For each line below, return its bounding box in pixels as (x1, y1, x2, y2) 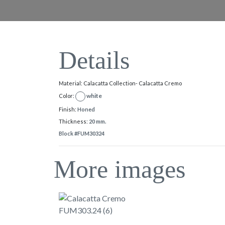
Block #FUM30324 (59, 130, 104, 137)
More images (54, 155, 185, 183)
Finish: (59, 105, 77, 113)
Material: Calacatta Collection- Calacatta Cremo (59, 79, 182, 86)
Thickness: (59, 118, 89, 125)
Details (59, 46, 130, 74)
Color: (59, 92, 75, 99)
